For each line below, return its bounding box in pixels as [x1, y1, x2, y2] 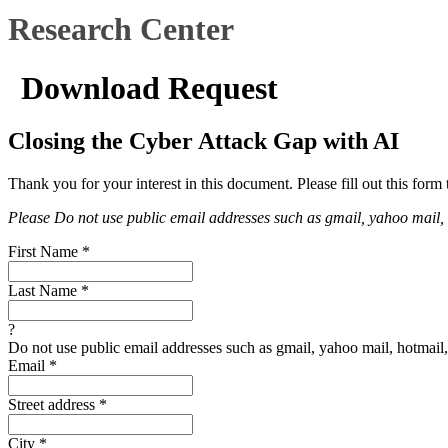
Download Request [21, 69, 278, 106]
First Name [8, 243, 82, 261]
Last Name [8, 282, 81, 300]
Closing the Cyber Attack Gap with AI [8, 128, 399, 155]
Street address [8, 396, 99, 414]
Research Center [8, 11, 234, 48]
